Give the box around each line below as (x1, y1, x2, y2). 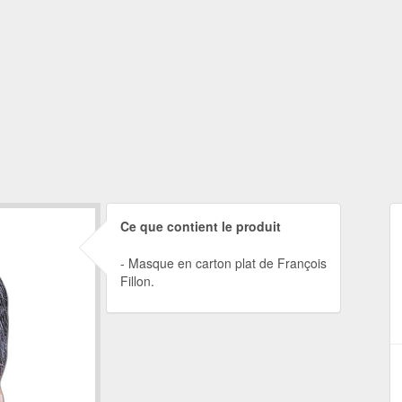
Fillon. (119, 272, 154, 290)
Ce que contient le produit (119, 217, 281, 235)
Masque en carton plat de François (127, 254, 327, 272)
